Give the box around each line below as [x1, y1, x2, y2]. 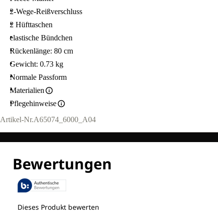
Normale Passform [10, 73, 67, 82]
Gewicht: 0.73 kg [10, 60, 63, 69]
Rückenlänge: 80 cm [10, 47, 73, 55]
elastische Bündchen [10, 34, 73, 42]
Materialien [10, 86, 44, 95]
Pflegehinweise [10, 99, 56, 108]
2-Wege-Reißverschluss [10, 7, 82, 16]
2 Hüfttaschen [10, 20, 53, 29]
